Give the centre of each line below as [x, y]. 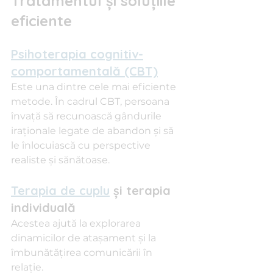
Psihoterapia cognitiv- [77, 54]
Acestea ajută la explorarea [77, 223]
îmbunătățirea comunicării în [83, 253]
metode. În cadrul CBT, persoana [91, 101]
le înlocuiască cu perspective [82, 145]
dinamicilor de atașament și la [85, 238]
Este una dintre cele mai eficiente [95, 87]
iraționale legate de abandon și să [94, 131]
